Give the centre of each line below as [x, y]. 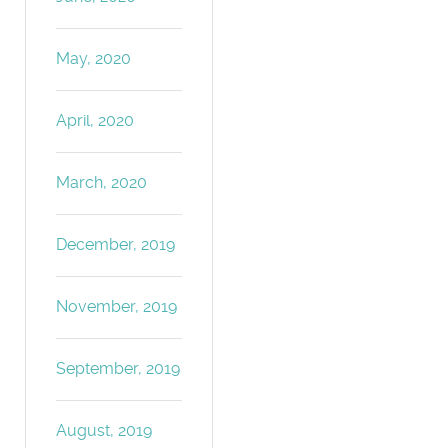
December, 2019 [116, 244]
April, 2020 [95, 120]
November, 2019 [117, 306]
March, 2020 [102, 182]
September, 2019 [118, 368]
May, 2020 [94, 58]
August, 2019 [104, 430]
